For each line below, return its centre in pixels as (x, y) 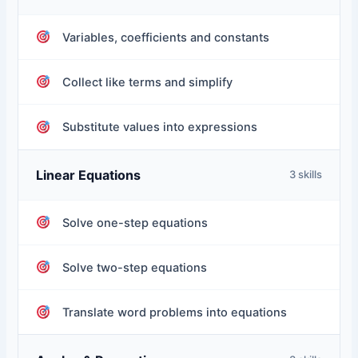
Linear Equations (89, 175)
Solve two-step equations (135, 267)
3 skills (305, 175)
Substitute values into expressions (160, 127)
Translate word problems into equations (175, 312)
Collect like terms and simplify (148, 82)
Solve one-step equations (135, 223)
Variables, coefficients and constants (166, 37)
